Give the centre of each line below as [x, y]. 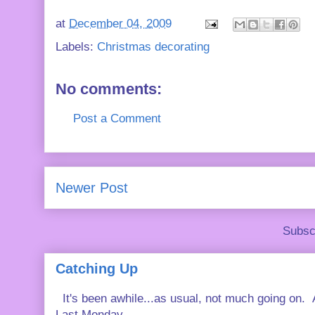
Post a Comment [117, 118]
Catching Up [97, 269]
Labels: [76, 47]
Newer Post [92, 187]
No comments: [109, 89]
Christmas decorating [153, 47]
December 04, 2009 [120, 24]
